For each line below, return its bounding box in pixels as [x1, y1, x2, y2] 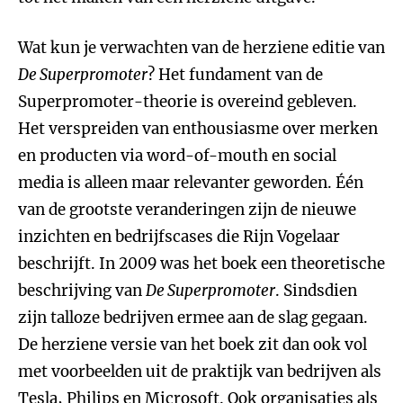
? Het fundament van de [148, 65, 323, 85]
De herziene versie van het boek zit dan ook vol [18, 335, 367, 354]
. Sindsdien [275, 281, 357, 300]
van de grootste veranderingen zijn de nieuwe [18, 200, 356, 219]
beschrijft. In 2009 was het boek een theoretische [18, 254, 385, 273]
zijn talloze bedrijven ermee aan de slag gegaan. [18, 308, 368, 327]
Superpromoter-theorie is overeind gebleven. [18, 92, 357, 112]
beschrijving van [18, 281, 146, 300]
